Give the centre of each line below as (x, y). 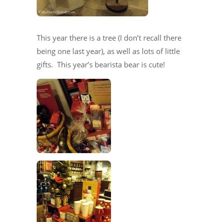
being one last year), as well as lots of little (108, 51)
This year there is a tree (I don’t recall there (109, 37)
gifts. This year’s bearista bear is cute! (101, 64)
